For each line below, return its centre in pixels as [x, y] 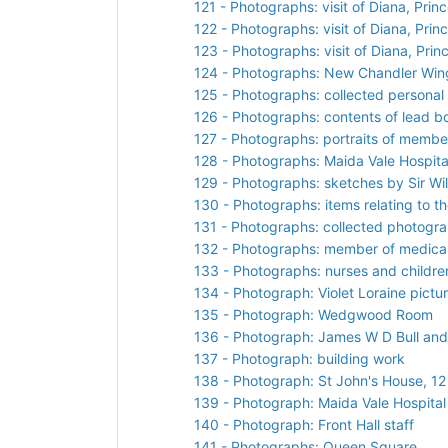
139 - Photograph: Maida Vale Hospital [320, 402]
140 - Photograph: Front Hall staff [304, 424]
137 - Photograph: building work [299, 358]
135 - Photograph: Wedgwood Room [313, 314]
